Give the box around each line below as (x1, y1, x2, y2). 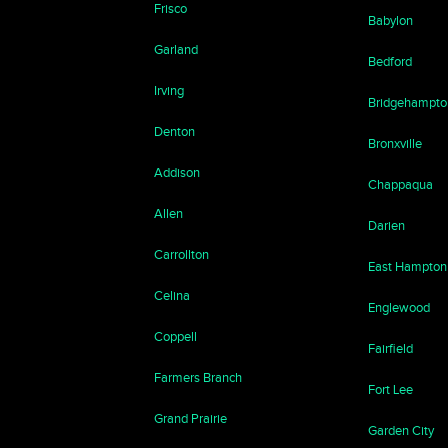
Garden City (368, 423, 435, 438)
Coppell (154, 329, 198, 344)
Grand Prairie (154, 411, 228, 426)
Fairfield (368, 341, 414, 356)
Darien (368, 218, 406, 233)
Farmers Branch (154, 370, 243, 385)
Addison (154, 165, 201, 180)
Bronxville (368, 136, 423, 151)
